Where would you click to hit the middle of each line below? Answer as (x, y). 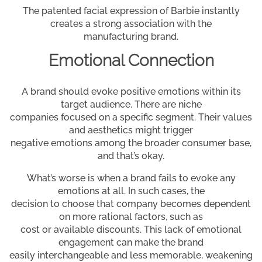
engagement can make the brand (131, 242)
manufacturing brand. (131, 36)
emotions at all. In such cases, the (131, 191)
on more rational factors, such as (131, 216)
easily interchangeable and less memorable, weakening (131, 255)
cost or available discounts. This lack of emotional (131, 229)
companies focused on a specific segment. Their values (131, 117)
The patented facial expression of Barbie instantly (131, 11)
